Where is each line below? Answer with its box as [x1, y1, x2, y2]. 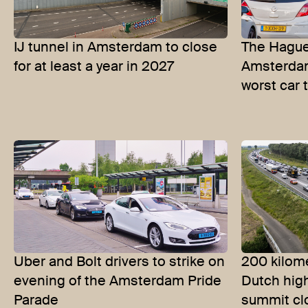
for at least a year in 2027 [14, 60, 174, 75]
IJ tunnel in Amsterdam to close [14, 41, 217, 56]
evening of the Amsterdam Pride [14, 274, 221, 289]
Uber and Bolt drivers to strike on [14, 255, 225, 269]
